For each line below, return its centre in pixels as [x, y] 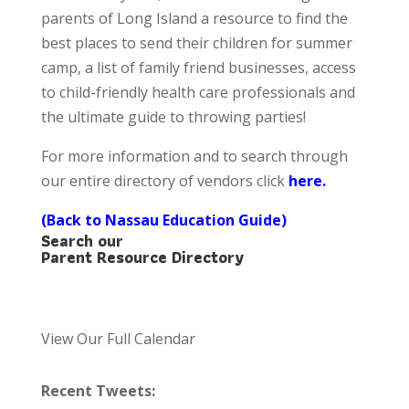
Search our [82, 241]
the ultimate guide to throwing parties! [173, 117]
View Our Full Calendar [118, 339]
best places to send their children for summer [196, 43]
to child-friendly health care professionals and [198, 93]
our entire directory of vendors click [164, 181]
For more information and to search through [194, 157]
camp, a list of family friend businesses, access [198, 68]
